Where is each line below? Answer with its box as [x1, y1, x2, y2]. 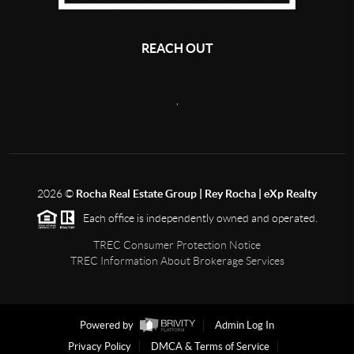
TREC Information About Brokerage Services [70, 254, 284, 267]
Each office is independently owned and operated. [76, 211, 318, 224]
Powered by [80, 319, 136, 332]
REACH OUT [141, 40, 213, 55]
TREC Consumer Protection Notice [93, 238, 261, 251]
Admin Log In [215, 319, 274, 332]
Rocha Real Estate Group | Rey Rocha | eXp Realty [76, 186, 317, 200]
